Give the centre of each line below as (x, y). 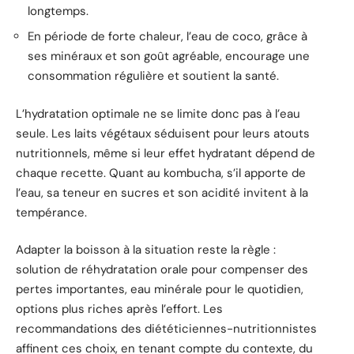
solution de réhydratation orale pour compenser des (162, 270)
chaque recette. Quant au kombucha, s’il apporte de (161, 173)
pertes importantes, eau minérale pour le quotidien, (160, 290)
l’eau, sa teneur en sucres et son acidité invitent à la (162, 192)
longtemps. (58, 11)
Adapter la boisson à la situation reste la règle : (146, 250)
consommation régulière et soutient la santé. (153, 76)
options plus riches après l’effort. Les (119, 309)
